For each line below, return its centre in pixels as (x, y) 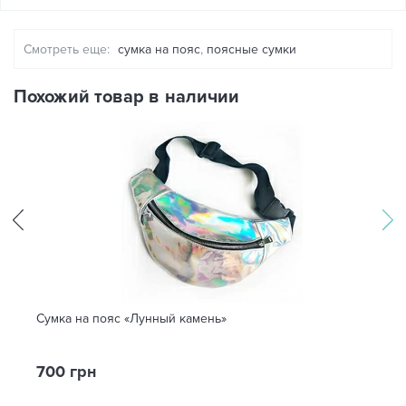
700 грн (66, 372)
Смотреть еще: (67, 49)
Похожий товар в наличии (127, 97)
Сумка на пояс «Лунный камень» (131, 319)
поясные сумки (251, 49)
